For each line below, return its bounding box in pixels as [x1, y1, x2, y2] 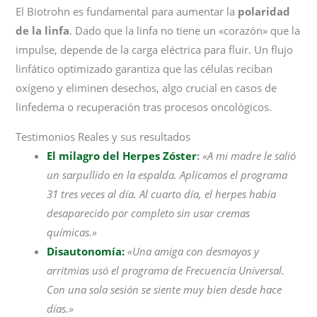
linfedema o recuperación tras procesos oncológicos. [16, 100, 272, 115]
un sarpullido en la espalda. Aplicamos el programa [47, 168, 288, 183]
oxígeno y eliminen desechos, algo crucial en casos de [16, 81, 277, 96]
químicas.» [47, 225, 98, 240]
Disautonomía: [47, 244, 125, 259]
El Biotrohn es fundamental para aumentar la [16, 4, 238, 19]
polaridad [238, 4, 291, 19]
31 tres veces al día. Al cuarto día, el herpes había [47, 187, 277, 202]
